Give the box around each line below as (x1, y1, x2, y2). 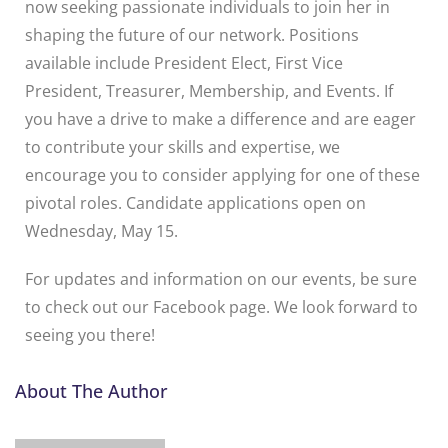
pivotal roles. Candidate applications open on (25, 191, 366, 214)
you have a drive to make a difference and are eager (25, 107, 416, 130)
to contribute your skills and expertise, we (25, 135, 340, 158)
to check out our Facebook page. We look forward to (25, 295, 418, 318)
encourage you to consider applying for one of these (25, 163, 420, 186)
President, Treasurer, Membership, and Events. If (25, 79, 393, 102)
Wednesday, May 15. (25, 219, 178, 242)
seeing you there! (25, 323, 155, 346)
